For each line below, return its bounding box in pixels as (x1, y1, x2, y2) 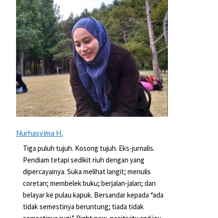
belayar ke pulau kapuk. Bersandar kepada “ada (22, 190, 163, 200)
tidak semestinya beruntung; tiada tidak (22, 201, 144, 211)
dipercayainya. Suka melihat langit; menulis (22, 166, 151, 176)
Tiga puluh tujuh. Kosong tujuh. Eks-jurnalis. (22, 143, 155, 153)
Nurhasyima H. (16, 128, 63, 137)
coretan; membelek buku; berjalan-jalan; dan (22, 178, 156, 188)
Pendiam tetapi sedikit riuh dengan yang (22, 155, 145, 164)
